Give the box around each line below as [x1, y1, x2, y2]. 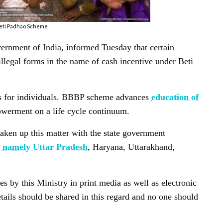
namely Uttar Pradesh [2, 142, 88, 152]
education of [151, 92, 199, 103]
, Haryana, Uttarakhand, [88, 142, 175, 152]
